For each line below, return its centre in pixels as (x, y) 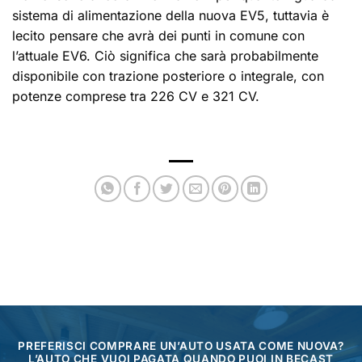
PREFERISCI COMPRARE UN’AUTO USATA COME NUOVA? (181, 345)
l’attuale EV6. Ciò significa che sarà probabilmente (165, 55)
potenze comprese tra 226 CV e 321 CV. (136, 96)
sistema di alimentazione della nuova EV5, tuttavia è (170, 15)
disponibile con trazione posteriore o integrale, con (168, 76)
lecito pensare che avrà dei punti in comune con (158, 35)
